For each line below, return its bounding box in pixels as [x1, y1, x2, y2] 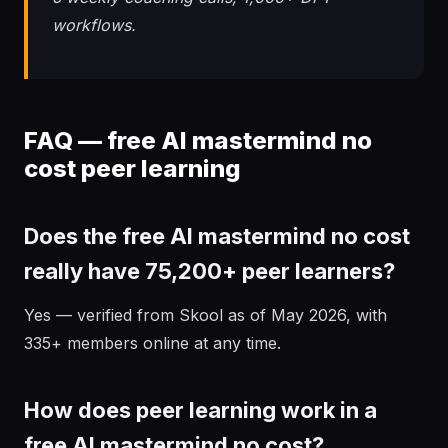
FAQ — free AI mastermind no [24, 126, 372, 155]
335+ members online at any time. [24, 333, 281, 353]
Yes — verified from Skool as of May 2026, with [24, 305, 387, 325]
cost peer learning [24, 154, 241, 183]
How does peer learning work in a [24, 397, 377, 423]
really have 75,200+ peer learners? [24, 258, 395, 284]
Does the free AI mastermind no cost [24, 223, 410, 249]
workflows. [52, 15, 136, 35]
